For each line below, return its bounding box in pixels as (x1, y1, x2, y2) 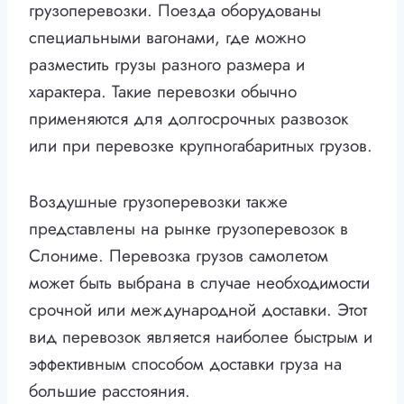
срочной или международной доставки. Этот (29, 298, 367, 323)
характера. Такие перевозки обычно (29, 79, 297, 105)
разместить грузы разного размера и (29, 52, 305, 78)
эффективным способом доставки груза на (29, 352, 342, 377)
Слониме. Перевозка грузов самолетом (29, 243, 328, 269)
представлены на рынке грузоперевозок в (29, 216, 348, 242)
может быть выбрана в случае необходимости (29, 271, 370, 296)
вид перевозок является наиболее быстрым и (29, 325, 372, 350)
